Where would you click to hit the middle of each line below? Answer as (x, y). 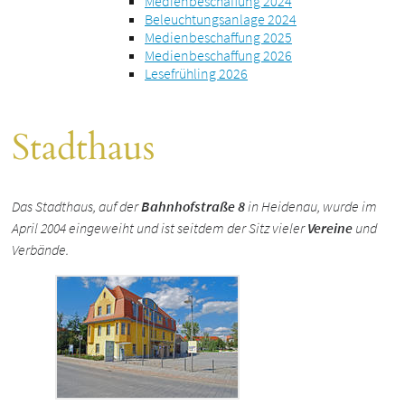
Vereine (330, 228)
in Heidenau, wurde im (311, 207)
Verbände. (41, 250)
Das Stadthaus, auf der (77, 207)
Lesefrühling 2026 (196, 74)
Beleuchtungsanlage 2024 (221, 19)
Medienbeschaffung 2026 (218, 56)
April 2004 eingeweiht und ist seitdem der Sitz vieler (160, 228)
